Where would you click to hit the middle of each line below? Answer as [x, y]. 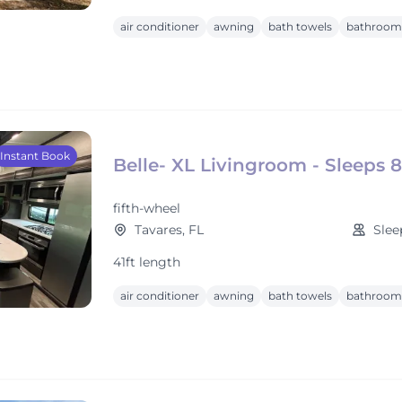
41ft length [147, 262]
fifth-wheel [147, 208]
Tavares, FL [169, 230]
